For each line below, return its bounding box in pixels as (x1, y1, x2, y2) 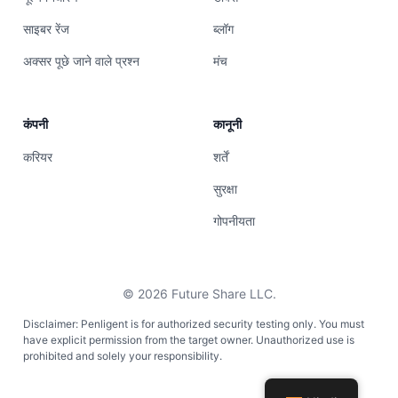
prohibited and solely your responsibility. (23, 348, 222, 362)
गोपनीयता (213, 213, 255, 229)
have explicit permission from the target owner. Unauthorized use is (23, 332, 354, 346)
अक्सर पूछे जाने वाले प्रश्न (23, 53, 139, 69)
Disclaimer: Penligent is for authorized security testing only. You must (23, 316, 364, 330)
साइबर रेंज (23, 21, 69, 37)
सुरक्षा (213, 181, 237, 197)
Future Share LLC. (167, 286, 276, 302)
